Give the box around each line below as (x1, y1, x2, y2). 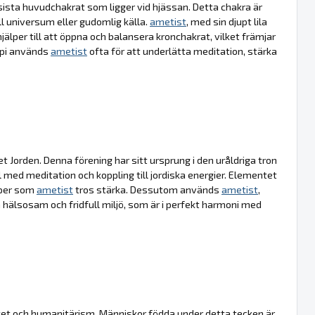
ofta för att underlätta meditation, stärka (87, 44, 277, 57)
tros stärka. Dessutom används (73, 183, 221, 195)
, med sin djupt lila (186, 15, 267, 27)
